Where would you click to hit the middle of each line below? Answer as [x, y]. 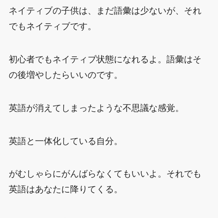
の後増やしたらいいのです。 [65, 75]
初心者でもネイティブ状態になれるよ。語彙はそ [105, 59]
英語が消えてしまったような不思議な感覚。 [96, 108]
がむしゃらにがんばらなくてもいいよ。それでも [105, 174]
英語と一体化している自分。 [65, 141]
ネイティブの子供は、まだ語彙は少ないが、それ [105, 11]
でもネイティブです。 [52, 27]
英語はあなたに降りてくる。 [65, 190]
